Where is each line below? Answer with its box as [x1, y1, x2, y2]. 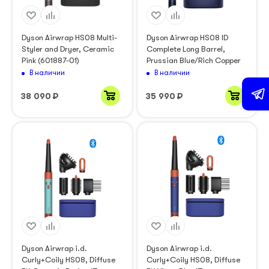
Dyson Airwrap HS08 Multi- [22, 33, 117, 43]
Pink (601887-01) [22, 56, 79, 65]
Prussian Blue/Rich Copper [146, 56, 241, 65]
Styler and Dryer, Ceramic [22, 44, 114, 54]
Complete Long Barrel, [146, 44, 225, 54]
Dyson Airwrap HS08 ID [146, 33, 228, 43]
